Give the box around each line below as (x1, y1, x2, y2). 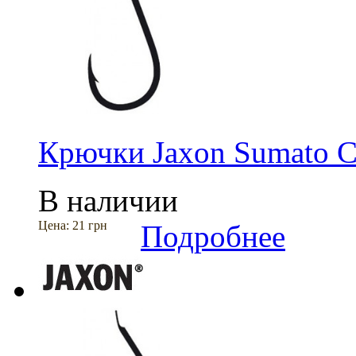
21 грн (72, 218, 107, 232)
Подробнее (141, 219, 285, 253)
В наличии (38, 183, 178, 218)
